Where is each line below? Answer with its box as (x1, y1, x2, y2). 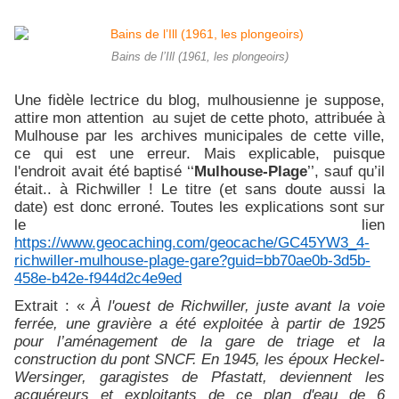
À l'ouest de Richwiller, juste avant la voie (91, 297, 386, 315)
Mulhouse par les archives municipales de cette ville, (14, 126, 385, 145)
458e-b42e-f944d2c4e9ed (14, 269, 182, 288)
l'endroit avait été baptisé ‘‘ (14, 162, 195, 181)
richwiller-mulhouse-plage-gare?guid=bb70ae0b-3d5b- (14, 251, 370, 270)
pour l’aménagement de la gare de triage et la (14, 332, 385, 351)
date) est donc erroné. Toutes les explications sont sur (14, 198, 385, 216)
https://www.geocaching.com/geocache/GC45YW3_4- (14, 233, 370, 252)
